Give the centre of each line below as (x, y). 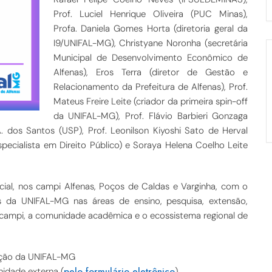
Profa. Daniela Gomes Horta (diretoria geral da (151, 28)
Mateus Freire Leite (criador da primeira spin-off (151, 101)
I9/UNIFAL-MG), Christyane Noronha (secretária (151, 43)
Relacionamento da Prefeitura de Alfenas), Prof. (151, 87)
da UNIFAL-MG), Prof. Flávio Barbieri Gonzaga (151, 116)
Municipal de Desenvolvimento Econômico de (151, 57)
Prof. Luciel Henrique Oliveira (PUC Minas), (151, 14)
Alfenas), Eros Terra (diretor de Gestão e (151, 72)
